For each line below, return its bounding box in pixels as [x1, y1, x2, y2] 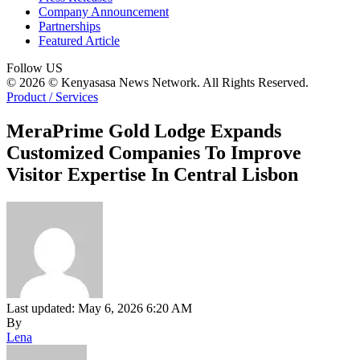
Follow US [6, 61, 63, 75]
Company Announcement [39, 5, 169, 18]
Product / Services [6, 90, 98, 104]
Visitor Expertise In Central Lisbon [6, 163, 298, 185]
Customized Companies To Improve [6, 141, 301, 163]
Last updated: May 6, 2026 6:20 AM [6, 301, 192, 315]
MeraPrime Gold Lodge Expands [6, 120, 281, 141]
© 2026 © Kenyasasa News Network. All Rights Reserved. [6, 76, 309, 89]
